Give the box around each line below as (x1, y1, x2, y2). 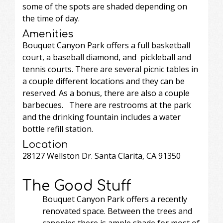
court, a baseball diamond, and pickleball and (22, 51, 191, 63)
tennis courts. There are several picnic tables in (22, 63, 198, 75)
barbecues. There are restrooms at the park (22, 99, 191, 111)
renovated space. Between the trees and (42, 205, 192, 217)
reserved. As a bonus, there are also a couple (22, 87, 190, 99)
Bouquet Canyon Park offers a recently (42, 193, 187, 205)
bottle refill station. (22, 123, 93, 134)
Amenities (22, 28, 73, 40)
